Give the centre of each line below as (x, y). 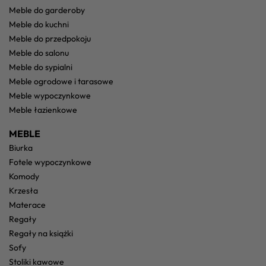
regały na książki (44, 233)
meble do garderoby (50, 10)
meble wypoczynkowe (53, 95)
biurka (23, 148)
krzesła (26, 190)
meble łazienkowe (47, 110)
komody (26, 176)
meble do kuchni (42, 24)
